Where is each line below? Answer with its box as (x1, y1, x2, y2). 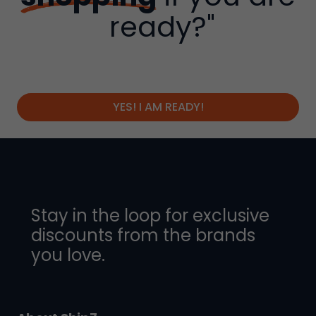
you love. (31, 243, 105, 267)
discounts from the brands (31, 224, 255, 248)
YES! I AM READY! (112, 99, 204, 116)
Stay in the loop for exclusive (31, 204, 269, 228)
